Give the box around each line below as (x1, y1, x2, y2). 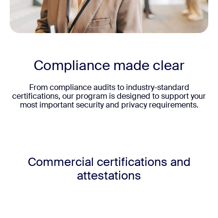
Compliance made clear (34, 56, 184, 75)
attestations (77, 168, 141, 183)
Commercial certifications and (27, 154, 191, 170)
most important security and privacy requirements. (19, 100, 199, 110)
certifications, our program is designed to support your (12, 91, 206, 102)
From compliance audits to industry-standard (29, 82, 189, 93)
